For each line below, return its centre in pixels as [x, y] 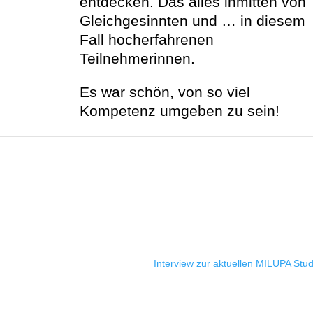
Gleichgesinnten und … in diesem [192, 21]
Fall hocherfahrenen [146, 39]
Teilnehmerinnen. [137, 58]
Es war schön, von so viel [165, 92]
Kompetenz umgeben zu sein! [179, 111]
